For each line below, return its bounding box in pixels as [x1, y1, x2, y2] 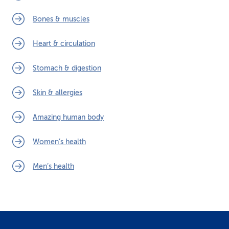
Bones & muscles [33, 15, 89, 23]
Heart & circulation [33, 39, 95, 48]
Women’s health [33, 138, 86, 146]
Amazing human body [33, 113, 104, 121]
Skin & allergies [33, 88, 82, 97]
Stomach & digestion [33, 64, 101, 72]
